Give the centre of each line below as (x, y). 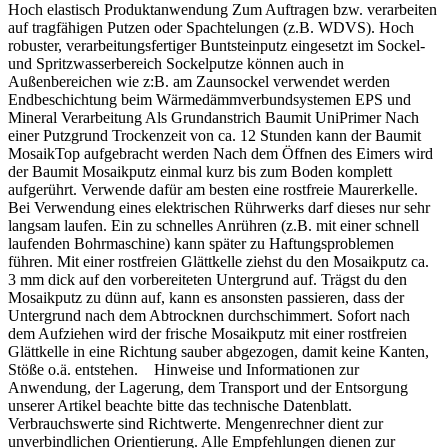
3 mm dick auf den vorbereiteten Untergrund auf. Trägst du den (207, 280)
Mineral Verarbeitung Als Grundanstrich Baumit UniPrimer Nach (213, 118)
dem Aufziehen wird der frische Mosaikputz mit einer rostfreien (207, 334)
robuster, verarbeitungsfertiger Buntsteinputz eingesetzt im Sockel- (216, 46)
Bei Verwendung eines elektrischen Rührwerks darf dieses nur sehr (219, 208)
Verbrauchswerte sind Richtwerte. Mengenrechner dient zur (195, 424)
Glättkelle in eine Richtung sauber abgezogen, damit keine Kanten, (218, 352)
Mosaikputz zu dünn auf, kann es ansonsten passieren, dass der (206, 298)
